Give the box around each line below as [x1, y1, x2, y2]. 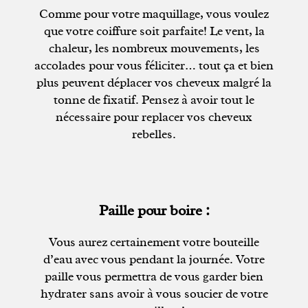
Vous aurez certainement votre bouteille [49, 234, 259, 250]
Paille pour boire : [98, 201, 210, 219]
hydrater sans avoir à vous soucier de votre [40, 285, 268, 301]
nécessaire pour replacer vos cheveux [56, 109, 252, 124]
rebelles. [132, 126, 176, 142]
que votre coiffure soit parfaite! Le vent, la [43, 23, 265, 38]
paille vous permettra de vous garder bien [45, 268, 263, 284]
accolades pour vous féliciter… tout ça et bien [34, 57, 274, 73]
